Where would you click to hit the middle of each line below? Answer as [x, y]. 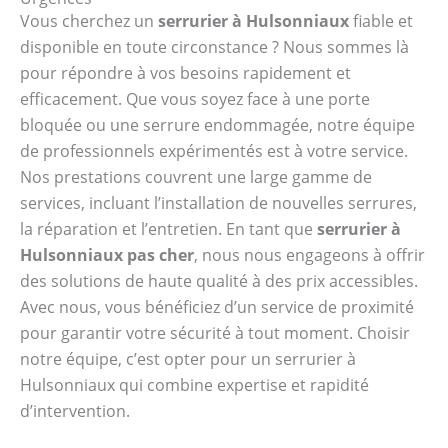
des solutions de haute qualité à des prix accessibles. [219, 280]
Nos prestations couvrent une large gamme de [196, 176]
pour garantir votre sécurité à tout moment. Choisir [215, 332]
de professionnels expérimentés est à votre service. [214, 150]
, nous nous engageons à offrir [309, 254]
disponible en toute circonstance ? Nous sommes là [214, 46]
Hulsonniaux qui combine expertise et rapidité [194, 384]
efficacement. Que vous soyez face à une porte [195, 98]
